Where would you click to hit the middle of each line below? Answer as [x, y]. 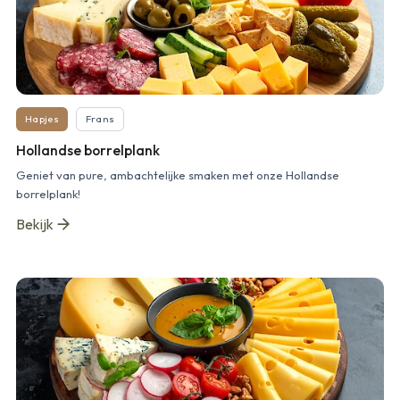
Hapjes [42, 118]
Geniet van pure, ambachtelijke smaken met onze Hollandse [178, 175]
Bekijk [35, 224]
